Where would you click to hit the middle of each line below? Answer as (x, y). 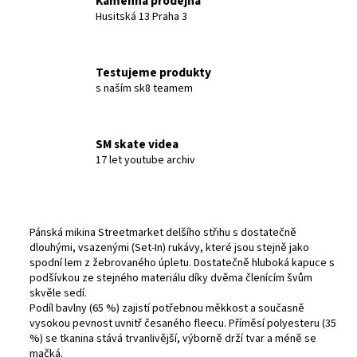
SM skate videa (137, 145)
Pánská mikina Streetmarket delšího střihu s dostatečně (163, 232)
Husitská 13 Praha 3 (141, 16)
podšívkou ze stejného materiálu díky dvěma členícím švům (171, 278)
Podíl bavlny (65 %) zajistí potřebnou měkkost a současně (167, 308)
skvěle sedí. (59, 293)
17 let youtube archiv (145, 161)
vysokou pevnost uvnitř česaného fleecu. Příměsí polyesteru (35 (183, 323)
